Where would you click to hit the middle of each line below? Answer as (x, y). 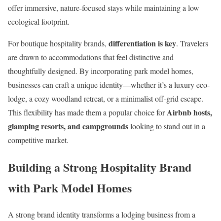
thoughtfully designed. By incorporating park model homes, (101, 71)
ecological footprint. (39, 21)
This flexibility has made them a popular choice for (87, 112)
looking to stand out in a (167, 126)
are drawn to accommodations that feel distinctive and (91, 57)
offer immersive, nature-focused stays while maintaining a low (104, 7)
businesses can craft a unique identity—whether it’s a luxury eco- (109, 84)
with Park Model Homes (70, 187)
